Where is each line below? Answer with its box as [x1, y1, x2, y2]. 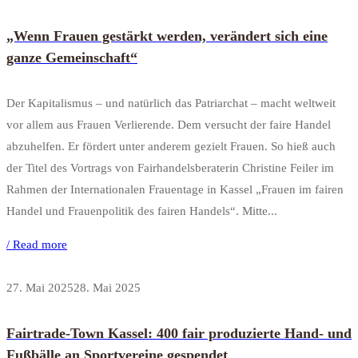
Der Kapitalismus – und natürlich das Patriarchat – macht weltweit [6, 97, 336, 110]
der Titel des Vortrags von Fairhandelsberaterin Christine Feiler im [6, 161, 334, 175]
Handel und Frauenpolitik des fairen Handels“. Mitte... [6, 205, 277, 218]
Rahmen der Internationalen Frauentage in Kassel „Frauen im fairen [6, 183, 344, 197]
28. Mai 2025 [74, 281, 141, 295]
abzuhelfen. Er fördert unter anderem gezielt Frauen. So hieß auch [6, 140, 336, 153]
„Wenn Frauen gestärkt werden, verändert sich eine [6, 28, 328, 45]
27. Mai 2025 [6, 281, 74, 295]
